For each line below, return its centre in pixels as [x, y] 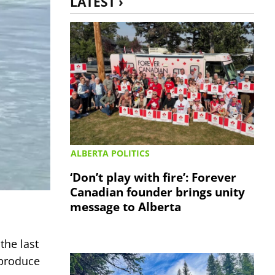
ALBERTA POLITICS [110, 153]
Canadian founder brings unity [158, 192]
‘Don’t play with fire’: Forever [153, 177]
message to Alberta [126, 207]
